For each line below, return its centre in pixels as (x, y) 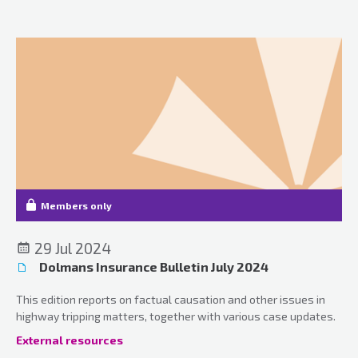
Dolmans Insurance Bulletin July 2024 (153, 266)
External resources (70, 340)
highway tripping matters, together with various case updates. (176, 316)
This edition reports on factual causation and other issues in (171, 299)
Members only (76, 205)
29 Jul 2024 (71, 248)
